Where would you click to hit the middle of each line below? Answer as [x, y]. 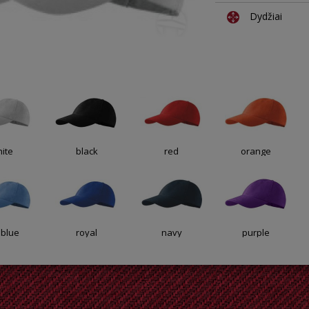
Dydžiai [266, 16]
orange [256, 151]
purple [256, 232]
